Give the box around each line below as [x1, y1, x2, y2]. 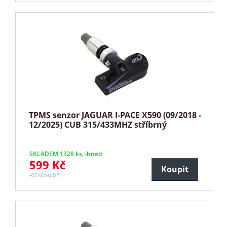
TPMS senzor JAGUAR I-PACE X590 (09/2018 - [29, 109, 202, 121]
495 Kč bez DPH [29, 171, 63, 178]
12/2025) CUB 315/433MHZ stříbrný [29, 119, 167, 130]
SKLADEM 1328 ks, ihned [29, 149, 102, 158]
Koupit [161, 163, 188, 175]
